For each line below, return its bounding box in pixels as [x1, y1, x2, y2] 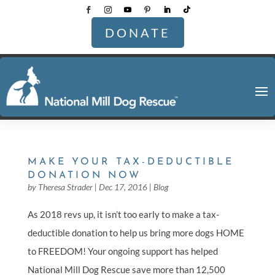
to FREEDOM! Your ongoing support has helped [27, 246, 218, 257]
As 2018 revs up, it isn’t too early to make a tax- [27, 209, 219, 220]
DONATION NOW [27, 171, 141, 181]
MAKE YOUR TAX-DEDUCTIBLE [27, 157, 234, 168]
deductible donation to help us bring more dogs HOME [27, 227, 244, 239]
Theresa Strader [37, 182, 93, 193]
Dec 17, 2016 [98, 182, 147, 193]
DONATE [104, 25, 171, 41]
